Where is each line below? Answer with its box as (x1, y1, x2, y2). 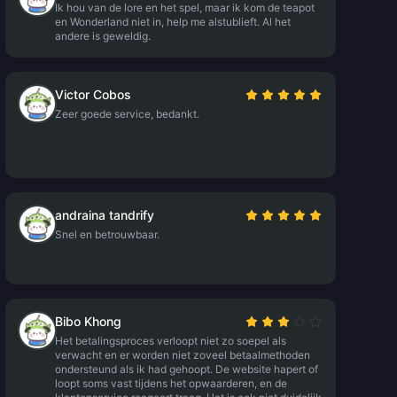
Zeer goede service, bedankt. (54, 107, 199, 121)
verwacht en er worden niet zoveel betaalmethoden (54, 348, 310, 362)
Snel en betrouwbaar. (54, 228, 160, 241)
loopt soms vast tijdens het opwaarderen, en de (54, 377, 287, 390)
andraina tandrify (54, 207, 154, 222)
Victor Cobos (54, 87, 131, 102)
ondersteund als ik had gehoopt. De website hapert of (54, 362, 318, 376)
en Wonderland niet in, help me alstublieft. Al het (54, 15, 291, 28)
